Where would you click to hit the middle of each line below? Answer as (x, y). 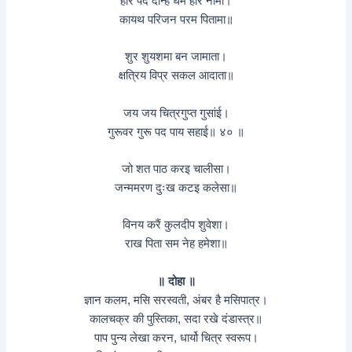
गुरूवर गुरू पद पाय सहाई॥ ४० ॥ (176, 132)
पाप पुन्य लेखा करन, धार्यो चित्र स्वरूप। (176, 337)
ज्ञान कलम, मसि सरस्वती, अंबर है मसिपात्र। (176, 300)
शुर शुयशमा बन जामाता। (176, 57)
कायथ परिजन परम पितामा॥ (176, 19)
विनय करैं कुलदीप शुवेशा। (176, 225)
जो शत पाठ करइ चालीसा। (176, 169)
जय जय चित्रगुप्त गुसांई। (176, 113)
